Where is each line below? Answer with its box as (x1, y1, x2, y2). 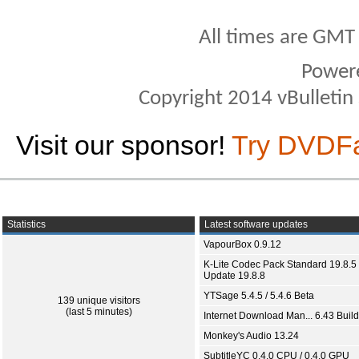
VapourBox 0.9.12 (204, 239, 281, 250)
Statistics (5, 219, 46, 230)
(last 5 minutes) (65, 306, 132, 317)
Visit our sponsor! (16, 130, 232, 160)
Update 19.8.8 (204, 270, 265, 281)
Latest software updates (202, 219, 308, 230)
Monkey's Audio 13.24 (204, 330, 299, 341)
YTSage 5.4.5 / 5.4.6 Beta (204, 290, 314, 301)
